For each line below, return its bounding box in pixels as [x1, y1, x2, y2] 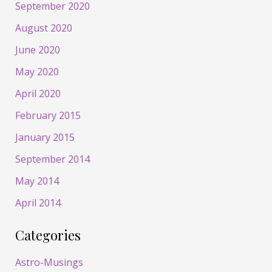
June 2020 [15, 42, 60, 56]
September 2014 [15, 152, 90, 166]
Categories [15, 225, 81, 244]
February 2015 [15, 108, 81, 122]
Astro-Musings [15, 256, 83, 270]
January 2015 [15, 130, 75, 144]
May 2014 [15, 174, 59, 188]
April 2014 [15, 195, 61, 209]
